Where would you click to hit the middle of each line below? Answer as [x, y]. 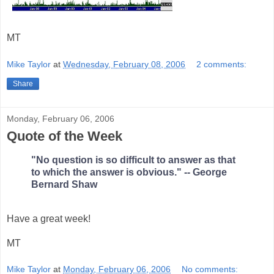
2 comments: [222, 64]
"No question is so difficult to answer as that [133, 160]
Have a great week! [49, 218]
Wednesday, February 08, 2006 [124, 64]
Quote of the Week [65, 136]
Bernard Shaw [64, 184]
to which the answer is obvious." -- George [129, 172]
